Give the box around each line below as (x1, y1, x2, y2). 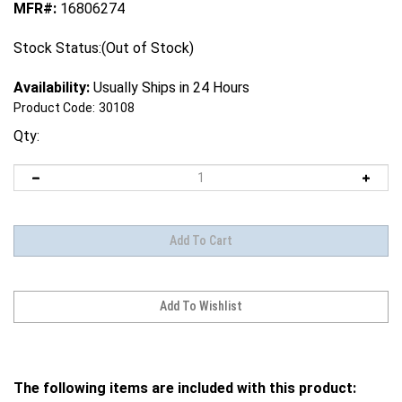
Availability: (13, 78, 90, 96)
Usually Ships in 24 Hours (90, 78, 249, 96)
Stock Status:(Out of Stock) (13, 39, 194, 57)
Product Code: (13, 100, 95, 115)
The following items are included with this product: (13, 363, 356, 380)
